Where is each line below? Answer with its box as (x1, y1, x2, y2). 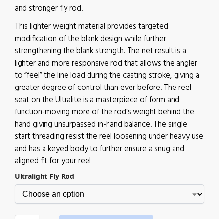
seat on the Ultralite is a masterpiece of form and (15, 93, 179, 107)
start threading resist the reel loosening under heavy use (15, 130, 203, 143)
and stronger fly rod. (15, 2, 83, 15)
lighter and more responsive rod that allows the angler (15, 57, 197, 70)
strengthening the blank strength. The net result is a (15, 44, 186, 58)
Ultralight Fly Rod (15, 172, 74, 181)
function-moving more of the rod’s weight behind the (15, 106, 194, 119)
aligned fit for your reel (15, 154, 91, 168)
